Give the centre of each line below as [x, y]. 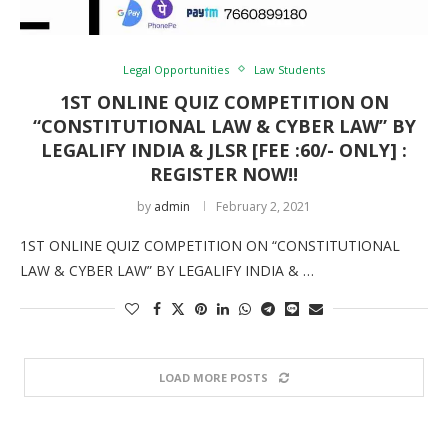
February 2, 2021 [263, 206]
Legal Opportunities [176, 69]
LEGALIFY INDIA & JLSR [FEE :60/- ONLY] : [224, 149]
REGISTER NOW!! [224, 173]
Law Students [289, 69]
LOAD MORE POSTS [213, 377]
